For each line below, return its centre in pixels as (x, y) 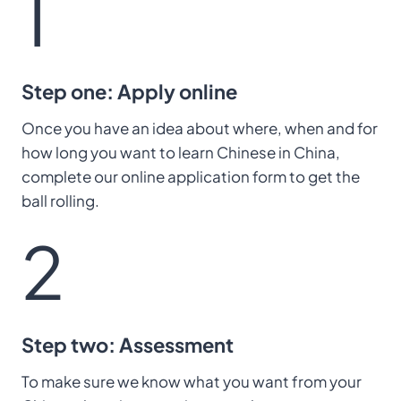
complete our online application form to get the (191, 176)
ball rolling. (60, 200)
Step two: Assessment (128, 344)
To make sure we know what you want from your (192, 381)
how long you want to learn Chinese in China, (181, 152)
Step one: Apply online (129, 91)
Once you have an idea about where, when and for (200, 128)
